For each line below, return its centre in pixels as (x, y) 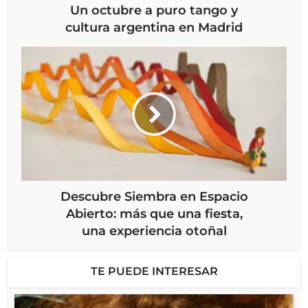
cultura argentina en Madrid (154, 28)
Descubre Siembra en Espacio (154, 197)
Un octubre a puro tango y (154, 11)
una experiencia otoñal (154, 231)
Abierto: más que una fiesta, (154, 214)
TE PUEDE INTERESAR (154, 272)
